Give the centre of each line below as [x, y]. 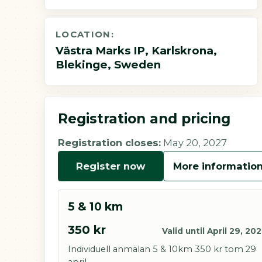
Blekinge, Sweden [108, 64]
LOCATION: [85, 34]
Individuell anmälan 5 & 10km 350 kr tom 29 [162, 249]
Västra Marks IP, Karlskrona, [136, 50]
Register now [111, 166]
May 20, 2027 [194, 143]
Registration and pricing [144, 119]
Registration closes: [109, 143]
